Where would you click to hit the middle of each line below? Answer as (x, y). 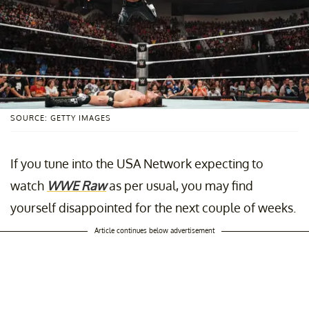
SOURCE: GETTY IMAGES (61, 118)
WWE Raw (77, 185)
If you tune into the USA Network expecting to (137, 163)
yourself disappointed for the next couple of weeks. (153, 207)
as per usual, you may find (180, 185)
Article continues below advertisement (154, 230)
